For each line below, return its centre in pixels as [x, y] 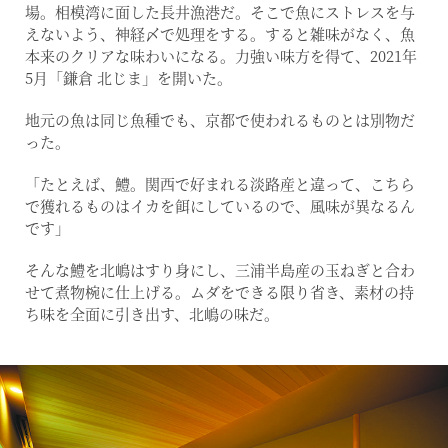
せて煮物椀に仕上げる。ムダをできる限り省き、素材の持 [219, 291]
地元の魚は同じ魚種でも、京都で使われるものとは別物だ [220, 119]
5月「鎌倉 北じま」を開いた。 [128, 77]
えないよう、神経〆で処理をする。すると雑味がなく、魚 [220, 33]
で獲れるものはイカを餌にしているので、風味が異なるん [220, 205]
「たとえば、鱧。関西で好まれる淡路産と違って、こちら [220, 183]
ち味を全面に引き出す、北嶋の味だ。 [152, 313]
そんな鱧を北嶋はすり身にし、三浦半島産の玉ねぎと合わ [220, 269]
